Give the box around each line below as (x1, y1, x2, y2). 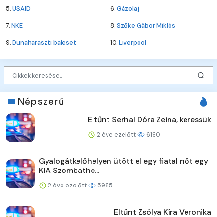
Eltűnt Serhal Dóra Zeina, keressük (88, 114, 211, 124)
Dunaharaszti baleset (12, 38, 76, 47)
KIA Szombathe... (39, 165, 99, 175)
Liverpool (119, 38, 146, 47)
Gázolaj (117, 4, 139, 13)
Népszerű (17, 95, 65, 108)
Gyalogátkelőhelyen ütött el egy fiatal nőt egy (39, 155, 208, 166)
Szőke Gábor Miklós (117, 21, 175, 30)
